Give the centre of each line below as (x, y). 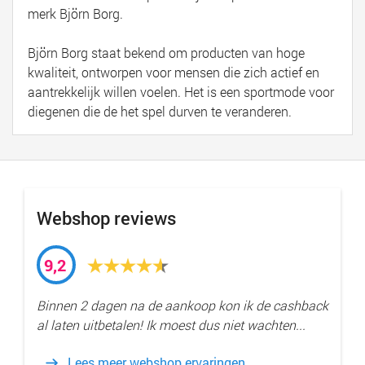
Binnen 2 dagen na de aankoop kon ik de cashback (182, 306)
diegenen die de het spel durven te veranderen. (160, 112)
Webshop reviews (106, 218)
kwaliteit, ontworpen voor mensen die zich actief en (174, 73)
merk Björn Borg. (77, 14)
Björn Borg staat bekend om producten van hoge (166, 53)
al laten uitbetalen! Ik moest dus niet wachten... (171, 325)
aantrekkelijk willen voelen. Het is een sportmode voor (181, 92)
